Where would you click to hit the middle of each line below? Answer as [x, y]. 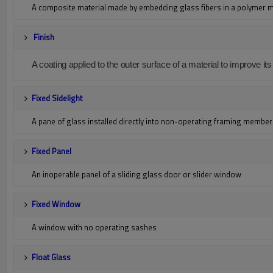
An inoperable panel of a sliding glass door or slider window [136, 174]
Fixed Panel [51, 151]
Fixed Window [56, 204]
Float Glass [51, 257]
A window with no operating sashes [94, 227]
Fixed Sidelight [57, 98]
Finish [44, 37]
